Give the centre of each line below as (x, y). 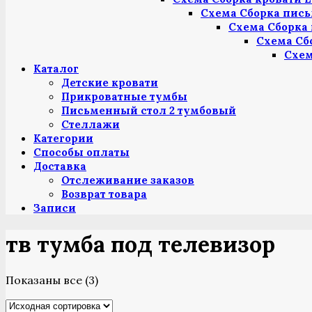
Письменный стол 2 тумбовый (149, 111)
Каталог (56, 69)
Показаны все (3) (52, 280)
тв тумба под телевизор (140, 244)
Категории (63, 139)
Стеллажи (91, 125)
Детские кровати (110, 83)
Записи (55, 208)
